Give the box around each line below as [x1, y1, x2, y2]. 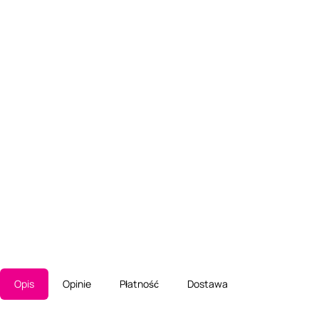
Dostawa [187, 277, 228, 291]
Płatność [120, 277, 159, 291]
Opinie [63, 277, 91, 291]
